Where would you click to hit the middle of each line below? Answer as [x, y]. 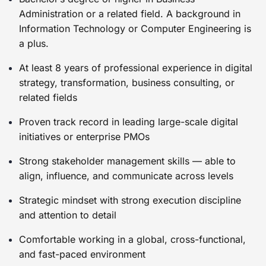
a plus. [34, 43]
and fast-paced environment [82, 254]
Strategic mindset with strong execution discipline [130, 200]
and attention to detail [68, 215]
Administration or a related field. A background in [130, 13]
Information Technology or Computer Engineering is [135, 28]
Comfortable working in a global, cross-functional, [132, 239]
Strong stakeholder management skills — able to [127, 161]
